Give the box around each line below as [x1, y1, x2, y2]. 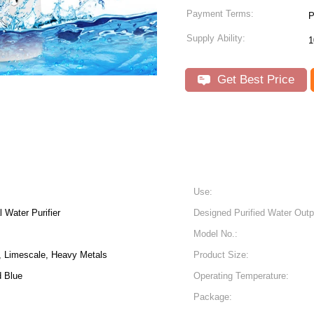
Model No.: [193, 228, 238, 239]
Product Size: [193, 250, 249, 260]
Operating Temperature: [193, 271, 289, 281]
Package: [193, 292, 232, 302]
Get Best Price [214, 73, 294, 86]
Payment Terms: [186, 8, 254, 19]
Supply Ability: [186, 33, 245, 43]
